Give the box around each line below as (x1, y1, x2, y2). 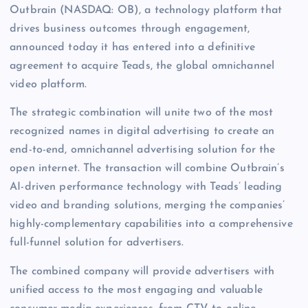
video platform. (10, 79, 87, 91)
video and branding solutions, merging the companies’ (10, 200, 285, 212)
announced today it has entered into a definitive (10, 42, 255, 54)
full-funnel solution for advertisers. (10, 237, 184, 249)
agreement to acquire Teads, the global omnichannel (10, 60, 275, 72)
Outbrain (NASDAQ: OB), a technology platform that (10, 5, 282, 16)
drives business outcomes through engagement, (10, 23, 250, 35)
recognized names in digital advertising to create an (10, 126, 275, 137)
